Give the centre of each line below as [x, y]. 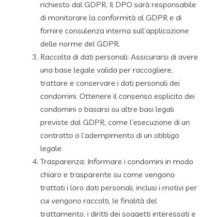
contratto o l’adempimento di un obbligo [110, 135]
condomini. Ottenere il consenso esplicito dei [117, 96]
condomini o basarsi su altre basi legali [107, 109]
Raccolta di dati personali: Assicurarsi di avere [119, 56]
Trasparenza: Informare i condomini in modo [117, 161]
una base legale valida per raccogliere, [107, 70]
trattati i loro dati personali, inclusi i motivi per [119, 187]
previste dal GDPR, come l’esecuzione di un [115, 122]
